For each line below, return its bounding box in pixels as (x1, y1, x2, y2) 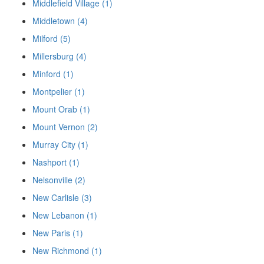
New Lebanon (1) (32, 209, 97, 222)
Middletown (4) (32, 15, 88, 27)
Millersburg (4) (32, 50, 87, 62)
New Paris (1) (32, 227, 83, 239)
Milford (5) (32, 32, 71, 45)
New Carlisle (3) (32, 192, 92, 204)
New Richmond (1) (32, 245, 102, 257)
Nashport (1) (32, 156, 80, 169)
